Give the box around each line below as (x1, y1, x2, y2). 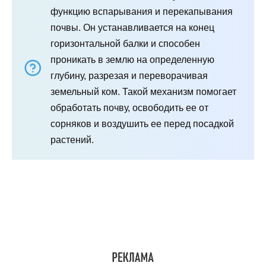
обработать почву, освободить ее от (50, 102, 208, 113)
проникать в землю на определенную (50, 54, 214, 65)
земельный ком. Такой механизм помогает (50, 86, 236, 97)
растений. (50, 134, 94, 145)
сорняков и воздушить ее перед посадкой (50, 118, 234, 129)
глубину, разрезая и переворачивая (50, 70, 208, 81)
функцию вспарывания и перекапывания (50, 6, 233, 17)
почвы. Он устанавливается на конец (50, 22, 214, 33)
